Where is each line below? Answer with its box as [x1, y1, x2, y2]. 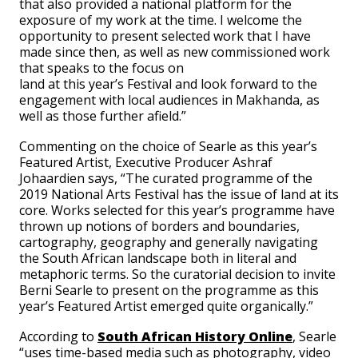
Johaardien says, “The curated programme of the [19, 169, 312, 187]
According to [19, 328, 97, 345]
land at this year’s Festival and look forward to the [19, 75, 317, 93]
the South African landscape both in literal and [19, 249, 296, 267]
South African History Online [97, 328, 292, 345]
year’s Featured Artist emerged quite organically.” [19, 297, 313, 315]
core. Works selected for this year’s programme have [19, 201, 335, 219]
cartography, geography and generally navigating [19, 233, 318, 251]
